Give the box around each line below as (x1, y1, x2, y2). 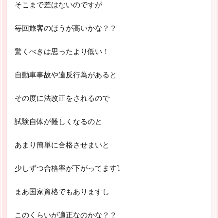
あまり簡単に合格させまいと (15, 140, 109, 149)
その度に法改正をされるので (15, 93, 109, 102)
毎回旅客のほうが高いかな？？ (15, 23, 117, 32)
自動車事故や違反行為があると (15, 70, 117, 79)
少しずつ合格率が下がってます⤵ (15, 163, 121, 172)
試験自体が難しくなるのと (15, 116, 102, 126)
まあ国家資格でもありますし (15, 186, 109, 196)
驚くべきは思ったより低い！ (15, 46, 109, 55)
